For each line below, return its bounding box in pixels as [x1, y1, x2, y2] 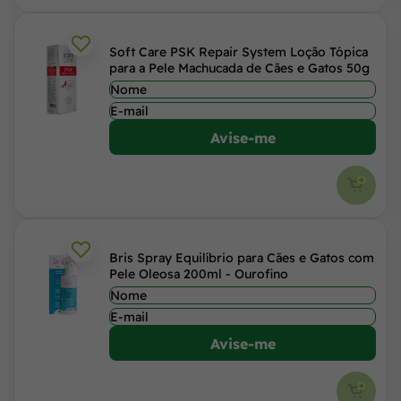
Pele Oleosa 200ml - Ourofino [109, 266, 288, 282]
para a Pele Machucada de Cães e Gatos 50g [109, 60, 370, 76]
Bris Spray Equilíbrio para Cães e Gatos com [109, 250, 374, 266]
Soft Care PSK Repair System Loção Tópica [109, 44, 368, 60]
